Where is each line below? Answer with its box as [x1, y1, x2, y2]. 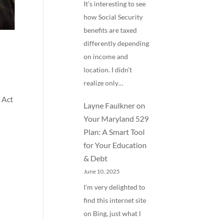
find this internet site [84, 196, 147, 205]
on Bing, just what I [84, 209, 141, 218]
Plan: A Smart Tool [84, 127, 145, 137]
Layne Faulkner [84, 101, 135, 110]
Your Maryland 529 [84, 114, 149, 124]
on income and [84, 52, 129, 61]
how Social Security [84, 12, 143, 21]
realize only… [84, 78, 124, 87]
